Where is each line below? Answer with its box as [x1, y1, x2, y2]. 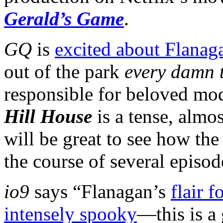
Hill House [4, 106, 92, 127]
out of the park [4, 61, 124, 83]
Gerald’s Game [4, 8, 124, 30]
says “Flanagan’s [29, 181, 171, 203]
